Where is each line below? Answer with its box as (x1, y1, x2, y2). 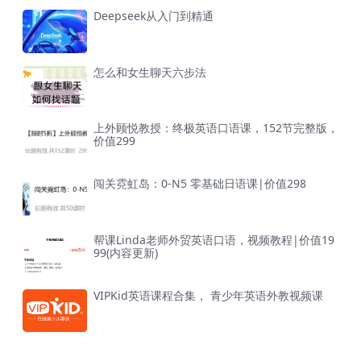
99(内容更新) (93, 244, 158, 260)
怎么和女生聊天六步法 (93, 64, 206, 80)
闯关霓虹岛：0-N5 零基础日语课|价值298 (93, 176, 306, 192)
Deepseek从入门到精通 (93, 8, 214, 24)
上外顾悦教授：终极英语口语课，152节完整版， (93, 119, 338, 135)
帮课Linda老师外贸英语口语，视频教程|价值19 (93, 231, 334, 247)
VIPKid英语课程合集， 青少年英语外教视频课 (93, 287, 323, 303)
